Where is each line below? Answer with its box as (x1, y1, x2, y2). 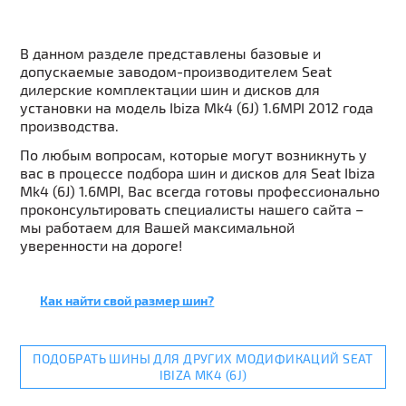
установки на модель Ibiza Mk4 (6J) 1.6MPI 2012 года (20, 99, 374, 116)
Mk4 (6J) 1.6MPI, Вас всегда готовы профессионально (20, 182, 381, 199)
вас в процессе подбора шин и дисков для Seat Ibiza (20, 164, 376, 181)
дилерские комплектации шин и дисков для (20, 81, 321, 98)
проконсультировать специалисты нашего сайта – (20, 200, 364, 217)
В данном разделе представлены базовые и (20, 44, 322, 62)
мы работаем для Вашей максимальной (20, 218, 295, 236)
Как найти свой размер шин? (40, 293, 215, 308)
